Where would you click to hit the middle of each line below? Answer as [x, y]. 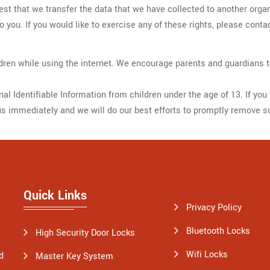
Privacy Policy [214, 208]
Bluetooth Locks [218, 231]
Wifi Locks [207, 255]
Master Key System [74, 256]
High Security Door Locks [85, 233]
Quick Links [55, 196]
